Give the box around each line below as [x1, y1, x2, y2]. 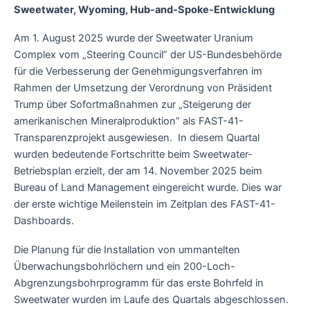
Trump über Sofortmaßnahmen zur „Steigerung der [14, 98, 251, 111]
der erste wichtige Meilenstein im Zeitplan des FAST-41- [14, 198, 275, 211]
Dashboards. [14, 215, 74, 228]
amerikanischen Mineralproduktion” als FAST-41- [14, 115, 244, 128]
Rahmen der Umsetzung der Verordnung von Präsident [14, 82, 272, 95]
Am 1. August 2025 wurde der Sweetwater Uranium [14, 32, 253, 45]
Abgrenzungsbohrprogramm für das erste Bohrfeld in [14, 276, 264, 289]
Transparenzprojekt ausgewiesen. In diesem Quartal [14, 131, 259, 145]
